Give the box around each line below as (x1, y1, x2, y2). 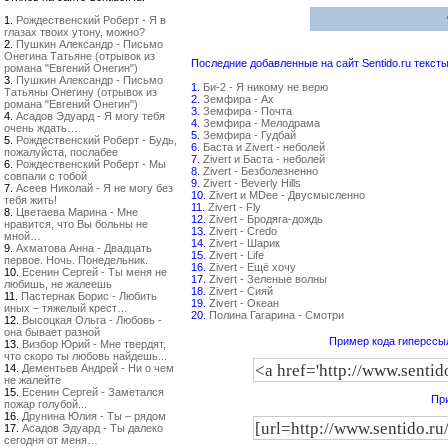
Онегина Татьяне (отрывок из (4, 50, 155, 62)
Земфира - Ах (203, 93, 274, 105)
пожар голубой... (4, 398, 87, 410)
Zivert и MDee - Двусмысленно (209, 189, 365, 201)
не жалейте (4, 374, 61, 386)
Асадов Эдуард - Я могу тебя (16, 110, 165, 122)
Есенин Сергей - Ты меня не (22, 266, 167, 278)
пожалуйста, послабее (4, 146, 118, 158)
